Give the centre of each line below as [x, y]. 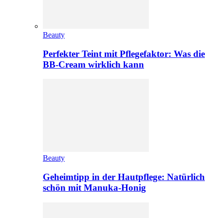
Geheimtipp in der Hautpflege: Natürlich [124, 177]
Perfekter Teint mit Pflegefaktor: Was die [124, 54]
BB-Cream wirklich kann [93, 64]
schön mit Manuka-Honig [94, 187]
